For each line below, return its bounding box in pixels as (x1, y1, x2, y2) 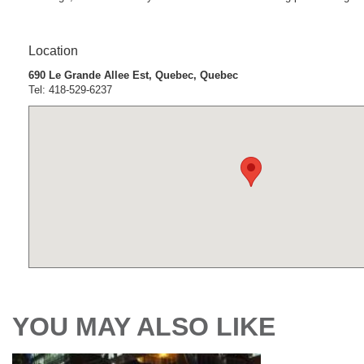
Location (28, 43, 78, 58)
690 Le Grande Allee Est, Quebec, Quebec (28, 68, 238, 81)
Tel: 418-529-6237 (28, 83, 112, 96)
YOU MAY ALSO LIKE (12, 311, 275, 341)
